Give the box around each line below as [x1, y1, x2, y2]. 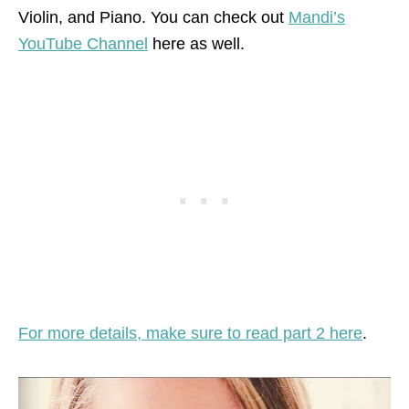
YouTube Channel [18, 34, 148, 53]
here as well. [148, 34, 245, 53]
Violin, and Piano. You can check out [18, 7, 288, 26]
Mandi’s [288, 7, 345, 26]
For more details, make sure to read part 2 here [18, 323, 362, 342]
